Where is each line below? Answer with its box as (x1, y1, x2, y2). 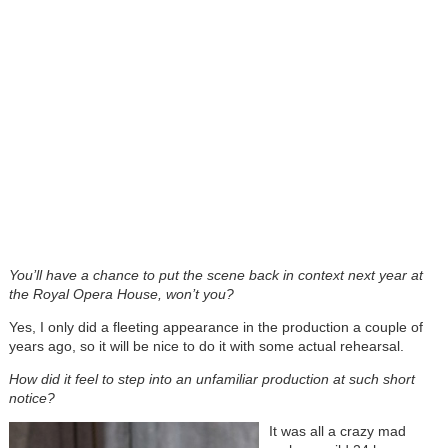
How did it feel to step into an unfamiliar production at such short (8, 370, 415, 387)
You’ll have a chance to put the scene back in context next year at (8, 266, 423, 283)
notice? (8, 389, 55, 406)
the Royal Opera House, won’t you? (8, 285, 234, 302)
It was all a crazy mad (268, 422, 406, 439)
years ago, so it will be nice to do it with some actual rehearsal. (8, 337, 404, 354)
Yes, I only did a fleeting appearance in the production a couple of (8, 318, 423, 335)
